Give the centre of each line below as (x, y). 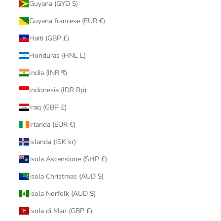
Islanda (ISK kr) (52, 142)
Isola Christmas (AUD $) (66, 177)
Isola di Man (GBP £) (60, 211)
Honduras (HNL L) (57, 56)
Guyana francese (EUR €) (67, 21)
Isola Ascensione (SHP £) (68, 159)
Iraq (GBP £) (48, 108)
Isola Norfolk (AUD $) (62, 194)
